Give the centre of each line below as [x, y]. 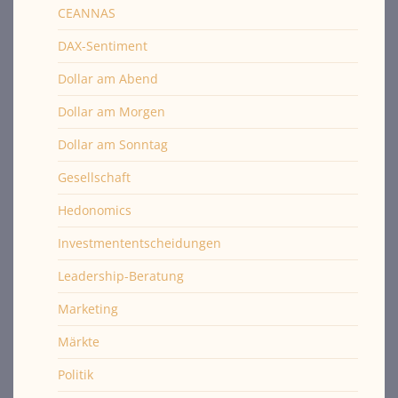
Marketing [88, 309]
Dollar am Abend [108, 79]
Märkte [79, 342]
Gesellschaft [94, 178]
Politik [76, 375]
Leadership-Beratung [121, 276]
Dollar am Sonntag [113, 145]
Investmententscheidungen [139, 243]
